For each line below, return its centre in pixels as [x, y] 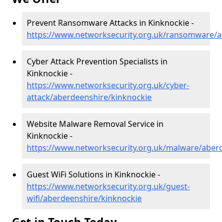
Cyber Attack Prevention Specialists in [97, 61]
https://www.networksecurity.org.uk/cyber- [108, 85]
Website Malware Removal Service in [95, 124]
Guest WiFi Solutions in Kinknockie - [93, 174]
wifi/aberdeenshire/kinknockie [84, 198]
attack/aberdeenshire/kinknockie [89, 97]
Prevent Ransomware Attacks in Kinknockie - [110, 23]
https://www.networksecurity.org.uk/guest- [108, 186]
